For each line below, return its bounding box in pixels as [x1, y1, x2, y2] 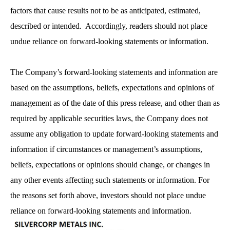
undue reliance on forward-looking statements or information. [10, 36, 213, 46]
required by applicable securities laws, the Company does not [10, 113, 208, 123]
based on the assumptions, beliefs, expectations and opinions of [10, 83, 214, 92]
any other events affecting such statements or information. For [10, 175, 209, 184]
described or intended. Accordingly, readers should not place [10, 21, 207, 30]
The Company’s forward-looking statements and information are [10, 67, 218, 76]
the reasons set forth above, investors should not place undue [10, 190, 206, 200]
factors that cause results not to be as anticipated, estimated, [10, 6, 201, 15]
